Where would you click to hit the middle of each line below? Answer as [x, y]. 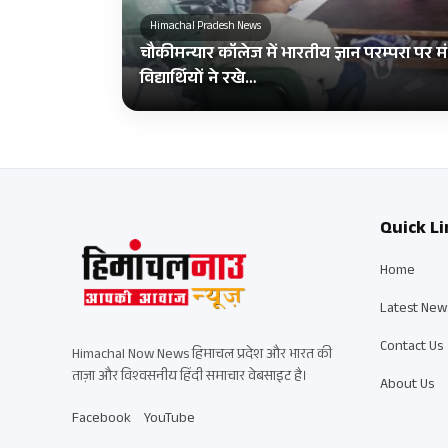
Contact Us [411, 347]
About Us [406, 385]
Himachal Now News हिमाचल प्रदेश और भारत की [202, 356]
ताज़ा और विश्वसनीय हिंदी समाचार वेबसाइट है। [189, 378]
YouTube [169, 420]
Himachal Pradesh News [205, 27]
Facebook [101, 420]
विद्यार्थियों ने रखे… [198, 80]
